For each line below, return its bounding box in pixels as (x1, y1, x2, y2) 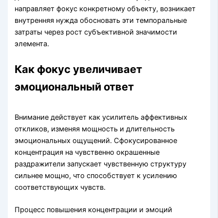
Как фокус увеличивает (15, 63, 143, 76)
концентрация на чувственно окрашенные (15, 147, 160, 157)
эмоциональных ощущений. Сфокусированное (15, 136, 178, 145)
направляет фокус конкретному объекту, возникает (15, 4, 196, 14)
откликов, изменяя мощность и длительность (15, 124, 175, 133)
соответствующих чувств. (15, 182, 106, 192)
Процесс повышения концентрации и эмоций (15, 205, 173, 214)
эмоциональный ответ (15, 80, 134, 93)
